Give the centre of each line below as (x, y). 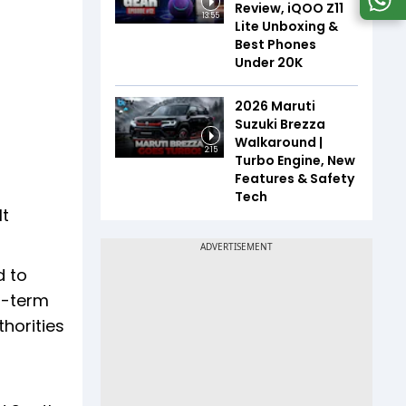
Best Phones (275, 44)
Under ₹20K (269, 62)
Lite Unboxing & (286, 26)
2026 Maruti (275, 106)
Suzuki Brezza (280, 124)
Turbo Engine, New (295, 160)
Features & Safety (295, 178)
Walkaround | (279, 142)
